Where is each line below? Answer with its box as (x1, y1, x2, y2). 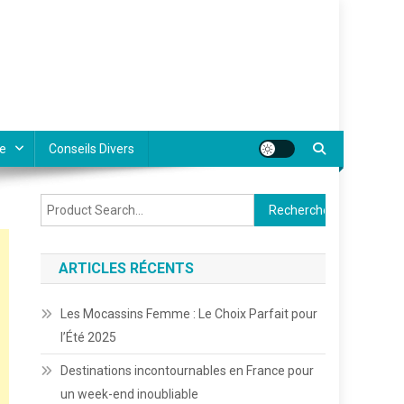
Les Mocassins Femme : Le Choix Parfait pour (60, 307, 318, 321)
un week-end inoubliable (60, 387, 199, 401)
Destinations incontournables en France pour (60, 363, 315, 378)
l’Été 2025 (60, 330, 117, 344)
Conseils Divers (49, 142, 134, 156)
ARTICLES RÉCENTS (59, 260, 195, 277)
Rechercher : (253, 197, 326, 211)
